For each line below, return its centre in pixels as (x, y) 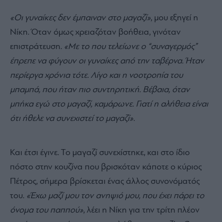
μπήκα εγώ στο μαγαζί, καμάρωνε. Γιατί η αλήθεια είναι (109, 104)
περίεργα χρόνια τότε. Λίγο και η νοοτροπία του (96, 75)
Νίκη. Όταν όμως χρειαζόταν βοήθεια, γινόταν (95, 32)
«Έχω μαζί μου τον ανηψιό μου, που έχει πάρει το (115, 196)
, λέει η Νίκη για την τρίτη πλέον (141, 210)
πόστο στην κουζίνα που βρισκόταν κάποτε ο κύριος (106, 167)
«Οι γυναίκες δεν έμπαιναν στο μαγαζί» (80, 18)
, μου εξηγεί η (174, 18)
